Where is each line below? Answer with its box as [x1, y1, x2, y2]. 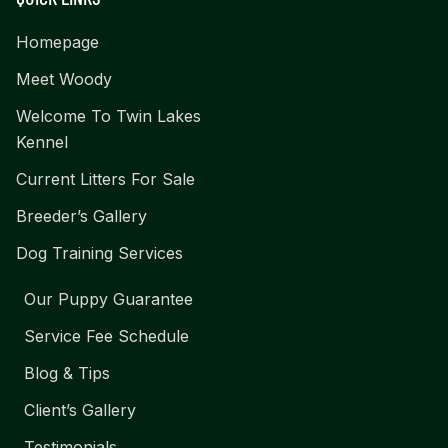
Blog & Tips [24, 362, 110, 383]
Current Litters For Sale [16, 168, 195, 189]
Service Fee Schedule [24, 325, 189, 346]
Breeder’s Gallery [16, 205, 147, 226]
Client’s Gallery [24, 399, 136, 420]
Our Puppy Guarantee [24, 288, 193, 309]
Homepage [16, 31, 99, 52]
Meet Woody [16, 68, 112, 89]
